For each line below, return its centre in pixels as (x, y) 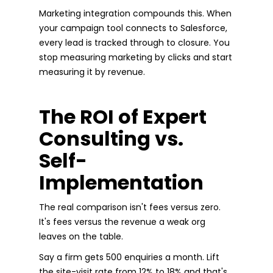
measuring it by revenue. (92, 72)
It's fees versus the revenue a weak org (122, 222)
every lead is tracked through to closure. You (134, 42)
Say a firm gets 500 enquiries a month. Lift (129, 257)
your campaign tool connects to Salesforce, (133, 28)
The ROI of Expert (123, 116)
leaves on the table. (81, 236)
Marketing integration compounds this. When (135, 13)
